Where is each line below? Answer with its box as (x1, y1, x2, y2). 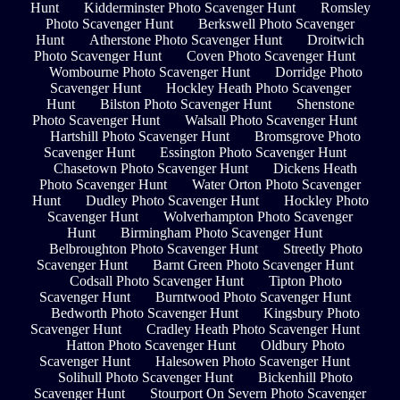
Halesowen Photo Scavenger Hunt (155, 354, 350, 370)
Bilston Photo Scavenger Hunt (99, 96, 271, 112)
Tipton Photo (268, 273, 342, 289)
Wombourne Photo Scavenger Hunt (48, 64, 250, 80)
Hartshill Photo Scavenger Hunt (50, 129, 229, 145)
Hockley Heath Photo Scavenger (165, 80, 351, 96)
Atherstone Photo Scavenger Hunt (89, 32, 282, 48)
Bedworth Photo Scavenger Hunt (51, 305, 238, 321)
